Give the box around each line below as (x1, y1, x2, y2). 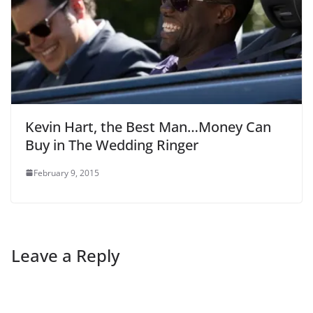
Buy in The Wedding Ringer (25, 135, 198, 154)
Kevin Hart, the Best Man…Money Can (25, 117, 271, 136)
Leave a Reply (11, 243, 119, 267)
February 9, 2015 (34, 166, 99, 179)
